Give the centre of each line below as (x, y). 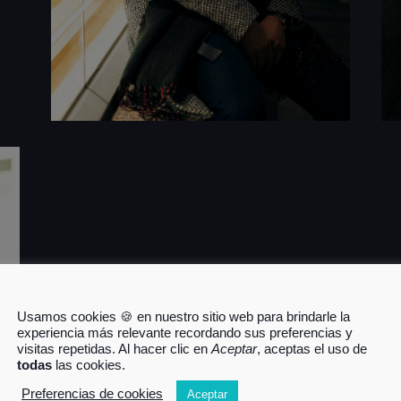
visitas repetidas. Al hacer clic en (114, 349)
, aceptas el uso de (312, 349)
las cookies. (89, 365)
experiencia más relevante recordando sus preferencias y (185, 333)
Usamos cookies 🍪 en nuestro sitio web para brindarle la (183, 316)
